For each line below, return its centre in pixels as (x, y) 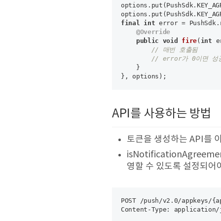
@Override (153, 32)
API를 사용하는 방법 (162, 114)
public (147, 41)
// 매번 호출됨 (174, 50)
